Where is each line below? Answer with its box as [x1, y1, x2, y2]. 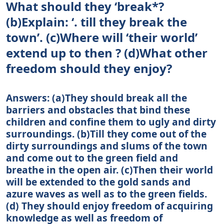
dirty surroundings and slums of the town [6, 138, 207, 152]
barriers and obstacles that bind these [6, 102, 190, 116]
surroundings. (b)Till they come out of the [6, 126, 206, 140]
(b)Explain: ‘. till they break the [6, 13, 187, 30]
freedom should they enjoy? [6, 59, 172, 76]
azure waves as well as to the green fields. [6, 186, 207, 200]
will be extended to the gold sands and [6, 174, 190, 188]
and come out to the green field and [6, 150, 178, 164]
